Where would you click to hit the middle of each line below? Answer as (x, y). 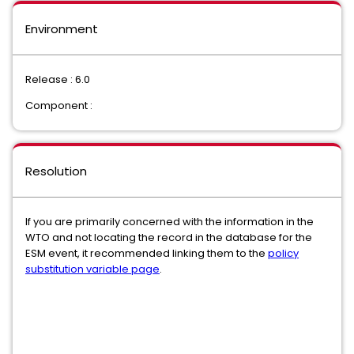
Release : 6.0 (58, 79)
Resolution (56, 171)
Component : (59, 105)
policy (283, 253)
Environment (62, 29)
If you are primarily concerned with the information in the (169, 222)
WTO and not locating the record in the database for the (169, 237)
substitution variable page (92, 269)
